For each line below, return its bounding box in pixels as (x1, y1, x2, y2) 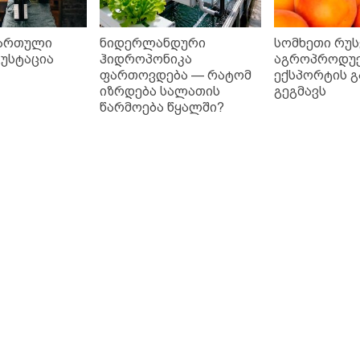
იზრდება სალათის (99, 84, 220, 99)
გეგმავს (273, 84, 326, 99)
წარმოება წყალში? (99, 100, 224, 115)
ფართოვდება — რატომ (99, 68, 252, 83)
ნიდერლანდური (99, 36, 206, 51)
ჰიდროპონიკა (99, 52, 192, 67)
